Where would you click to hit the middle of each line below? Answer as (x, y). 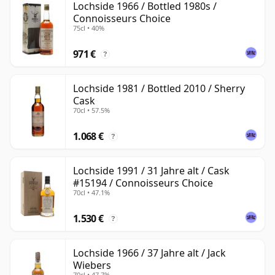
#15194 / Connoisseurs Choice (143, 183)
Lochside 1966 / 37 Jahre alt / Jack (149, 253)
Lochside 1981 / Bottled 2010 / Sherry (159, 88)
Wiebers (92, 265)
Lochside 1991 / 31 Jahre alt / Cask (151, 170)
